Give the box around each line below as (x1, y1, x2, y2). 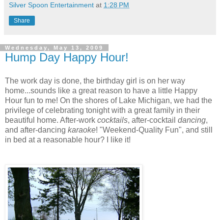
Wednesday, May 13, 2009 (5, 45, 104, 51)
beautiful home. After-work (5, 115, 97, 124)
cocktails (97, 115, 128, 124)
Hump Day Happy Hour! (5, 51, 129, 64)
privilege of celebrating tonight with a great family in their (5, 106, 200, 114)
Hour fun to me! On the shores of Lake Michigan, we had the (5, 96, 212, 105)
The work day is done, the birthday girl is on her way (5, 76, 185, 85)
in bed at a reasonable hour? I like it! (5, 135, 131, 144)
